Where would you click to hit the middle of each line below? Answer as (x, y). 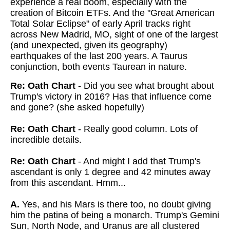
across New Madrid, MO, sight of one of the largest (114, 34)
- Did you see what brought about (145, 86)
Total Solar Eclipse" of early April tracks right (100, 24)
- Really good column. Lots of (138, 129)
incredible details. (46, 140)
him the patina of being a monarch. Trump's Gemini (115, 215)
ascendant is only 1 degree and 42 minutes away (110, 172)
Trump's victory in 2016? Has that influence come (111, 97)
